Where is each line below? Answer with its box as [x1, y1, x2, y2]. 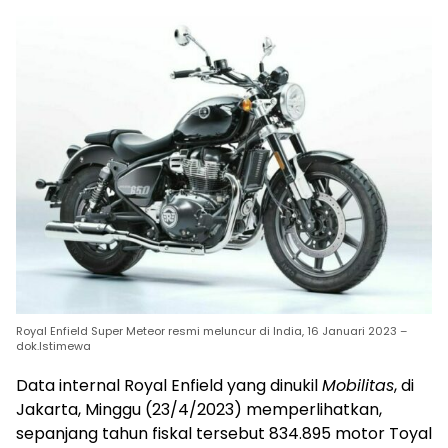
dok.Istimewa [16, 338, 91, 355]
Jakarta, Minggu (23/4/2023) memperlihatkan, [16, 398, 382, 422]
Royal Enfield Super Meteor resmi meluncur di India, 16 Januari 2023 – [16, 323, 407, 340]
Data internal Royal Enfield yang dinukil [16, 374, 322, 398]
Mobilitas [322, 374, 394, 398]
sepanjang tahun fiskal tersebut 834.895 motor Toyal [16, 422, 432, 446]
